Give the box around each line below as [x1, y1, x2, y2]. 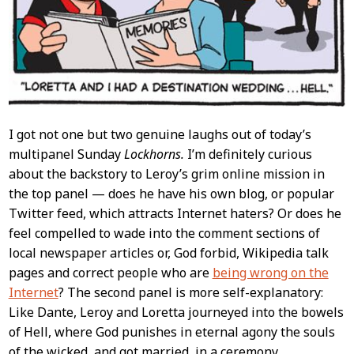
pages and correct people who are [8, 264, 213, 282]
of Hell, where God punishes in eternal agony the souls [8, 323, 335, 341]
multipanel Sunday [8, 145, 124, 164]
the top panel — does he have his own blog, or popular [8, 185, 334, 203]
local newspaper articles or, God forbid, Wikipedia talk [8, 244, 329, 262]
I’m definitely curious [183, 145, 312, 164]
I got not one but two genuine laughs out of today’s [8, 126, 311, 144]
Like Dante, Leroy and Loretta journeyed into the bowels [8, 303, 344, 322]
